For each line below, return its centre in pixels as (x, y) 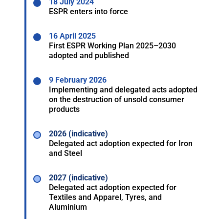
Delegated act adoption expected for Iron (121, 144)
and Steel (66, 153)
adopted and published (89, 56)
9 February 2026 (78, 80)
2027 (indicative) (78, 178)
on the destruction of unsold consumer (117, 100)
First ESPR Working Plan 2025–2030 (112, 46)
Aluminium (68, 207)
